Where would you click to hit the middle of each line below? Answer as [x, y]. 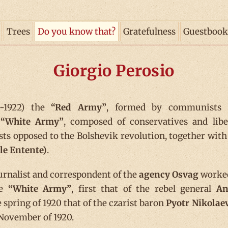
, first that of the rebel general [144, 189]
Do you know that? [77, 32]
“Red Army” [79, 107]
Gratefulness [149, 32]
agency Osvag [169, 175]
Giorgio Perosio [114, 71]
